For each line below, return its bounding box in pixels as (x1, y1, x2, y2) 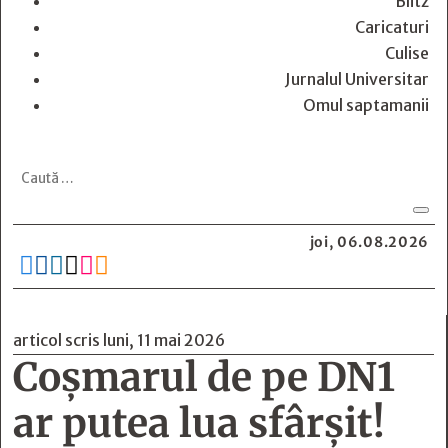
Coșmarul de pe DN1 (13, 353, 395, 402)
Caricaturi (355, 17, 429, 37)
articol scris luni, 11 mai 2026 (13, 330, 225, 350)
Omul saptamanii (303, 95, 429, 115)
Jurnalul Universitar (285, 69, 429, 89)
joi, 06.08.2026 (309, 233, 429, 251)
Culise (385, 43, 429, 63)
